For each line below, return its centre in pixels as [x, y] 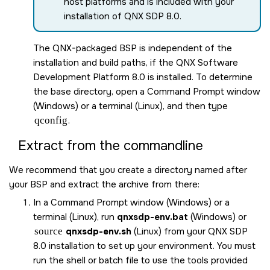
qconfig [51, 121]
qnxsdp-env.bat [152, 217]
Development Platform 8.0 [89, 77]
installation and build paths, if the [105, 63]
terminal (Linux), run [75, 217]
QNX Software [207, 63]
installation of [94, 17]
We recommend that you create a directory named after [128, 170]
